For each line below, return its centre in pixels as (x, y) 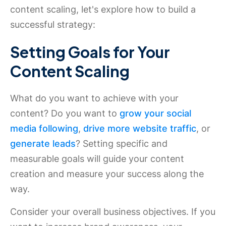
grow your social (155, 113)
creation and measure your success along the (107, 174)
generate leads (43, 144)
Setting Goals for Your (90, 52)
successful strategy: (53, 24)
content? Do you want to (65, 113)
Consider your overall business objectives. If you (113, 212)
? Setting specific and (122, 144)
